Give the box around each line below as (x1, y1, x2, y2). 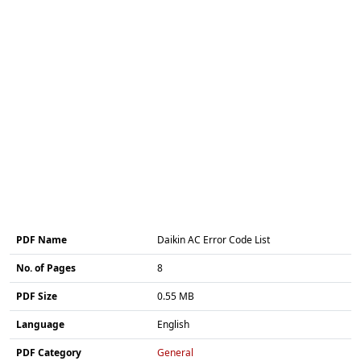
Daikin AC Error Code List (157, 232, 270, 247)
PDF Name (16, 232, 67, 247)
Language (16, 317, 64, 331)
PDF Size (16, 288, 57, 303)
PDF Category (16, 345, 81, 359)
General (157, 345, 193, 359)
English (157, 317, 189, 331)
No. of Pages (16, 260, 76, 275)
